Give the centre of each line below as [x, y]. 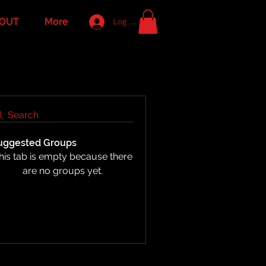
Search [23, 115]
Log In [125, 21]
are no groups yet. [62, 170]
